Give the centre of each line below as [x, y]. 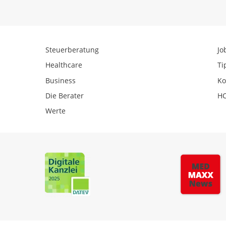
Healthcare [64, 65]
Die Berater [65, 95]
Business [61, 80]
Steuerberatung [72, 49]
